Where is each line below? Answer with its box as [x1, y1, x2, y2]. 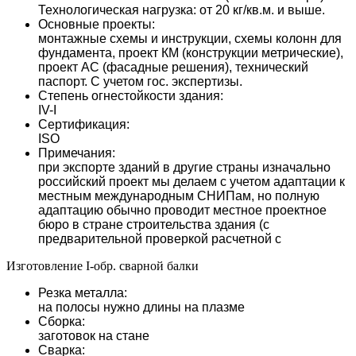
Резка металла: [38, 285, 127, 300]
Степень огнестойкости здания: [38, 88, 223, 103]
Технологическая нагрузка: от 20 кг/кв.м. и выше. [38, 2, 325, 17]
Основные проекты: [38, 17, 155, 31]
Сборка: [38, 314, 85, 328]
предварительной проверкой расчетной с [38, 231, 281, 246]
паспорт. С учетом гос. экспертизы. [38, 74, 242, 88]
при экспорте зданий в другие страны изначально [38, 160, 331, 174]
